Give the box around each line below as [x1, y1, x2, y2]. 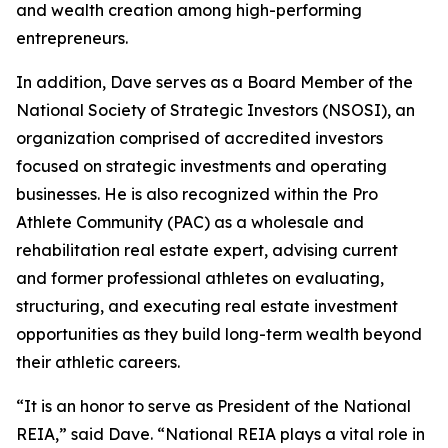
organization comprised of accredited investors [16, 128, 383, 149]
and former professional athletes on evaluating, [16, 268, 384, 289]
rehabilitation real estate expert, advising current [16, 240, 398, 261]
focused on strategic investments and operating [16, 156, 387, 177]
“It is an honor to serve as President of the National [16, 396, 411, 417]
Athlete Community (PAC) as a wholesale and [16, 212, 364, 233]
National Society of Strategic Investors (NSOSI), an [16, 100, 415, 121]
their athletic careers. [16, 352, 180, 373]
